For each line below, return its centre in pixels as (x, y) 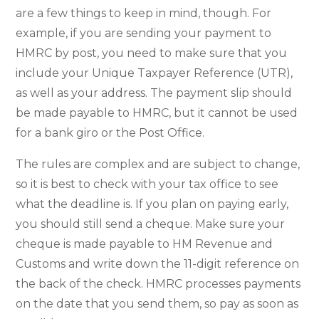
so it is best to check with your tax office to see (147, 184)
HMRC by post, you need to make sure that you (152, 53)
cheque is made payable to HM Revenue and (145, 244)
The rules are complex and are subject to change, (158, 164)
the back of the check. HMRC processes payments (158, 283)
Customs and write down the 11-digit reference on (158, 263)
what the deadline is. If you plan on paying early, (152, 204)
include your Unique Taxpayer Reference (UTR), (155, 73)
